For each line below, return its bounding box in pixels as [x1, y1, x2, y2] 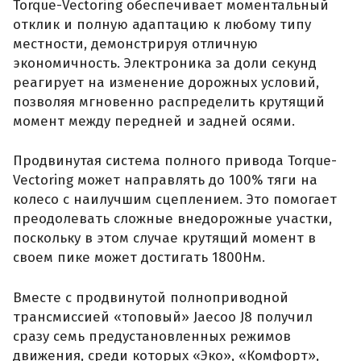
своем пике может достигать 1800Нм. [13, 249, 265, 267]
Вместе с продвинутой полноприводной [13, 288, 288, 306]
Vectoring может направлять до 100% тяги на [13, 172, 317, 189]
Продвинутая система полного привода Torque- [13, 152, 337, 170]
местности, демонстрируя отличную [13, 35, 258, 52]
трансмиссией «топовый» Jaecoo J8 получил [13, 308, 313, 326]
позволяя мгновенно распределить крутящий [13, 93, 325, 110]
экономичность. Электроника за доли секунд [13, 54, 317, 72]
